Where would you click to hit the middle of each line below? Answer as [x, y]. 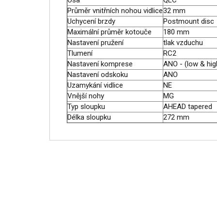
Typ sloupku [86, 107]
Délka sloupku [89, 117]
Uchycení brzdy [91, 21]
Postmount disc [189, 21]
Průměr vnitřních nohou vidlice [115, 11]
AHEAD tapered [188, 107]
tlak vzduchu [183, 43]
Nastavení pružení [95, 43]
